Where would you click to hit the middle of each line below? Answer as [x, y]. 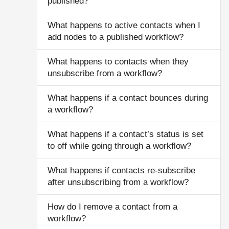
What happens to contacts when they [118, 62]
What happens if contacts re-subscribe [121, 170]
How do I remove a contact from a [112, 207]
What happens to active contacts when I [124, 25]
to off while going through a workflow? [119, 146]
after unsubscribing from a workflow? [118, 182]
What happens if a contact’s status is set [125, 134]
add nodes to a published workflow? [116, 37]
